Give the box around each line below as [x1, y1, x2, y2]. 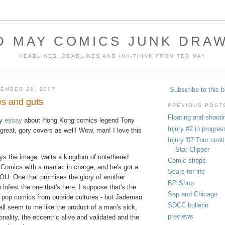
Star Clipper [175, 145, 209, 153]
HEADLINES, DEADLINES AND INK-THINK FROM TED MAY [19, 53, 206, 59]
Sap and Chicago [168, 190, 217, 198]
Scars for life [168, 168, 205, 176]
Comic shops [168, 157, 206, 165]
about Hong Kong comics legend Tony [22, 116, 135, 124]
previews [168, 212, 193, 220]
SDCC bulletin [168, 201, 208, 209]
